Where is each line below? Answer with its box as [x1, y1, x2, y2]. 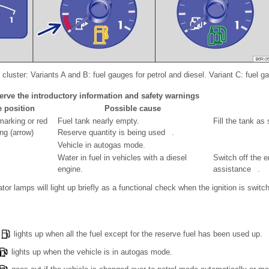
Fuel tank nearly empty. [58, 116, 139, 126]
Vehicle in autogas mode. [58, 141, 145, 150]
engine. [58, 165, 83, 174]
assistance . [213, 165, 260, 174]
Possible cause [104, 104, 165, 113]
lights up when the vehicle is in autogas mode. [9, 247, 172, 256]
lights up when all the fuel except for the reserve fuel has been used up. [11, 229, 262, 239]
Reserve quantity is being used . [58, 128, 174, 138]
